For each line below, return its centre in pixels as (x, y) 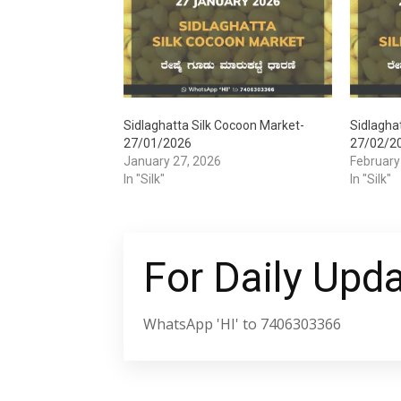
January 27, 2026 (172, 162)
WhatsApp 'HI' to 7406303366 (242, 324)
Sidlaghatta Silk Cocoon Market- (214, 126)
